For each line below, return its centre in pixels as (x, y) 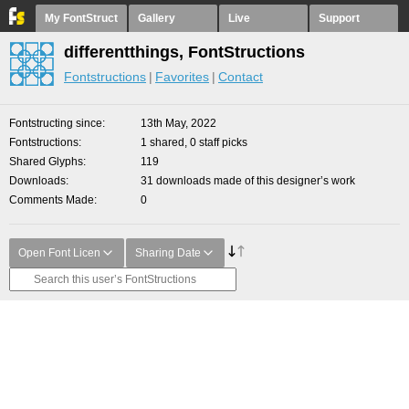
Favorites (182, 77)
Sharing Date (168, 253)
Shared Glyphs (46, 162)
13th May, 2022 (178, 123)
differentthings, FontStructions (184, 52)
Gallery (157, 18)
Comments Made (52, 200)
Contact (241, 77)
